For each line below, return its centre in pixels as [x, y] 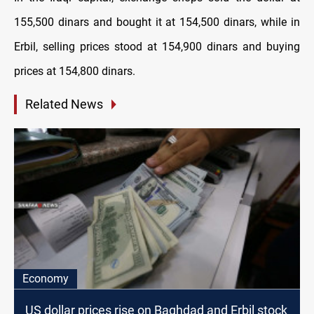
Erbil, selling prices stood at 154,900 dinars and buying [157, 47]
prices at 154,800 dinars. [75, 71]
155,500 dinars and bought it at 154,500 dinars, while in [157, 22]
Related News [64, 104]
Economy [46, 278]
